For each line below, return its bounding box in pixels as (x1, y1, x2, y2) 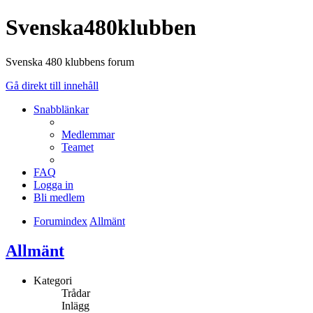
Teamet (61, 140, 94, 153)
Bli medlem (34, 191, 85, 203)
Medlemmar (61, 128, 115, 140)
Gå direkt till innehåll (6, 79, 99, 92)
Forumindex (34, 214, 87, 227)
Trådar (61, 286, 90, 299)
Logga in (34, 178, 73, 191)
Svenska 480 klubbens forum (6, 55, 134, 68)
